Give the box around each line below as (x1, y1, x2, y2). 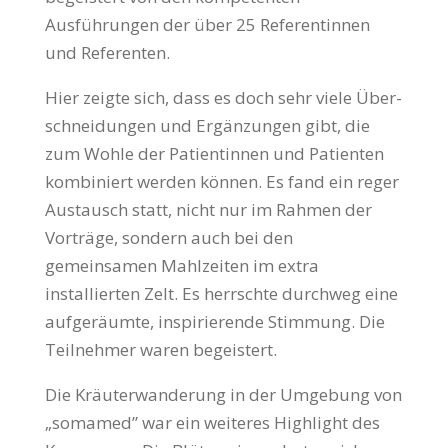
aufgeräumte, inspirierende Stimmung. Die (44, 310, 385, 334)
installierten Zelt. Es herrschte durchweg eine (44, 282, 398, 306)
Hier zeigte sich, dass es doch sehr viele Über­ (44, 86, 402, 110)
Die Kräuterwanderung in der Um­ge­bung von (44, 383, 402, 407)
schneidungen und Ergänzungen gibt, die (44, 114, 370, 138)
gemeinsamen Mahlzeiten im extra (44, 254, 319, 278)
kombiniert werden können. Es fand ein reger (44, 170, 399, 194)
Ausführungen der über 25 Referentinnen (44, 13, 370, 37)
